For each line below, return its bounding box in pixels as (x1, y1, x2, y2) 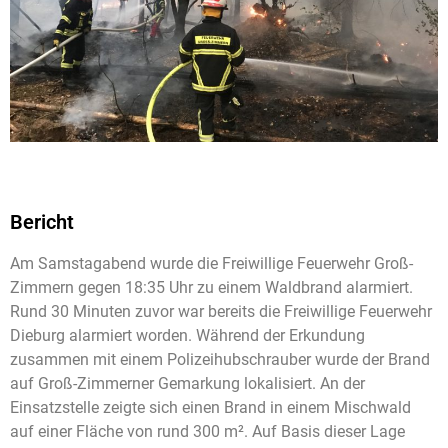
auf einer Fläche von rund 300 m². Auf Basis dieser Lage (10, 421, 405, 441)
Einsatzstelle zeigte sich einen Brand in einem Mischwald (10, 397, 411, 417)
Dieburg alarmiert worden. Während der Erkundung (10, 325, 365, 345)
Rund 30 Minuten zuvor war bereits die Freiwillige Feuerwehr (10, 301, 432, 321)
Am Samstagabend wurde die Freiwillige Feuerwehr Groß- (10, 253, 413, 273)
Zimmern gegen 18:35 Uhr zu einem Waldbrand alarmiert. (10, 277, 413, 297)
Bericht (10, 209, 74, 234)
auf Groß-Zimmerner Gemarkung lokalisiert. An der (10, 373, 365, 393)
